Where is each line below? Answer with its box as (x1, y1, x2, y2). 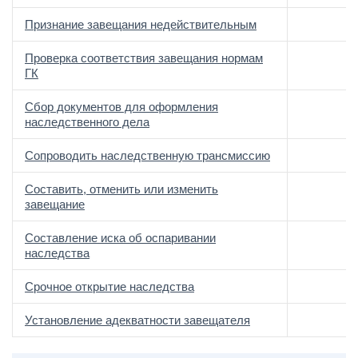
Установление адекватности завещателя (25, 313, 250, 327)
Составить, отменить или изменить (25, 182, 218, 196)
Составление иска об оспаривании (25, 231, 216, 245)
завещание (25, 197, 85, 211)
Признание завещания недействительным (25, 18, 257, 31)
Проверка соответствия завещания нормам (25, 51, 263, 65)
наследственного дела (25, 115, 149, 129)
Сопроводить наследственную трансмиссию (25, 149, 270, 162)
